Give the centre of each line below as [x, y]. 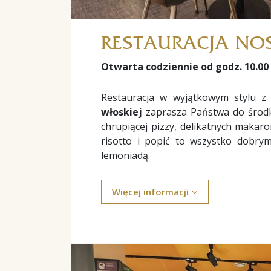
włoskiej [122, 112]
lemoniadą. [126, 156]
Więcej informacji [150, 191]
